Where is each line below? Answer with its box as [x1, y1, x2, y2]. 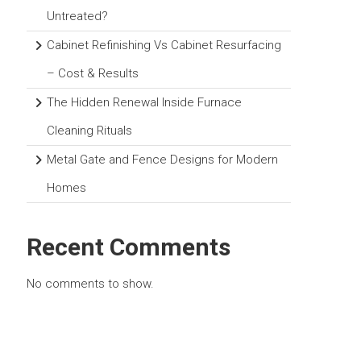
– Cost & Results [47, 66, 139, 81]
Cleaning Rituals [47, 123, 133, 139]
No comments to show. [27, 276, 155, 292]
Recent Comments [27, 233, 231, 262]
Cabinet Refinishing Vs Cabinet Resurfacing [47, 38, 282, 53]
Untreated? [47, 9, 109, 24]
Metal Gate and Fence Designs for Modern [47, 152, 279, 168]
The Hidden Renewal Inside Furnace [47, 95, 243, 110]
